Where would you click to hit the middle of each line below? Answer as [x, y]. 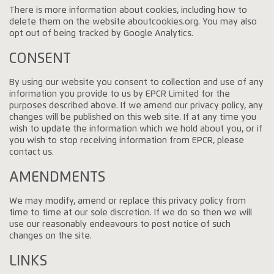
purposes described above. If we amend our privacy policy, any [136, 106]
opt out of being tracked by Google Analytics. [102, 34]
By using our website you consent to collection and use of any [137, 83]
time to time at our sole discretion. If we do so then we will [131, 213]
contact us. [32, 153]
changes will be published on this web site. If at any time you [133, 118]
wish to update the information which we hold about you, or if [136, 129]
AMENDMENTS [57, 177]
